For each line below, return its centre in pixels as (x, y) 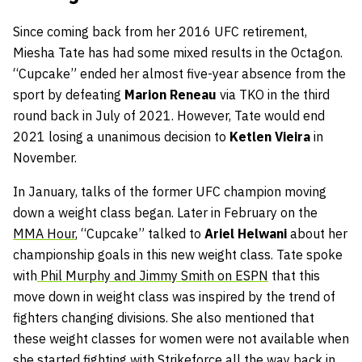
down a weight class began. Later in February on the (165, 213)
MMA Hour (44, 234)
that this (296, 276)
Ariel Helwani (246, 234)
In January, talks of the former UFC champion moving (170, 192)
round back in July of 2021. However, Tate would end (169, 116)
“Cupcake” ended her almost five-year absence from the (179, 74)
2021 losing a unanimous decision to (121, 137)
